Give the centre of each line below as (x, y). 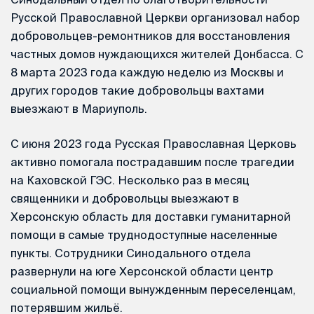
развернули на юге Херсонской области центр (142, 272)
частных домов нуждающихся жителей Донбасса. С (157, 54)
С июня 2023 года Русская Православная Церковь (153, 144)
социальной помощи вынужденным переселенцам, (153, 290)
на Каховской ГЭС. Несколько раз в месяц (130, 180)
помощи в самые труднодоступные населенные (144, 235)
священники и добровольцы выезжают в (125, 199)
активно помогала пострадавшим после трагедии (152, 162)
